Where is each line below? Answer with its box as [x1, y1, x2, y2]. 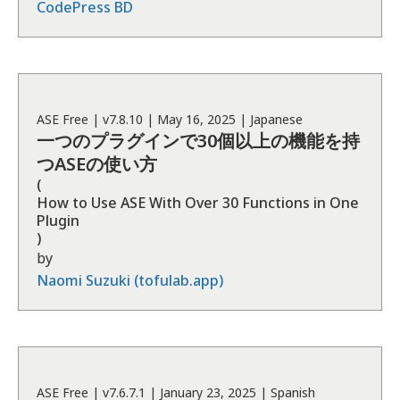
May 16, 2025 [157, 111, 236, 128]
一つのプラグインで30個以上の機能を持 [37, 129, 360, 153]
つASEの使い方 [37, 152, 157, 176]
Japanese [250, 111, 303, 128]
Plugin [37, 211, 79, 230]
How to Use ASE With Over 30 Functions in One [37, 193, 359, 212]
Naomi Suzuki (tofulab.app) [37, 271, 223, 290]
